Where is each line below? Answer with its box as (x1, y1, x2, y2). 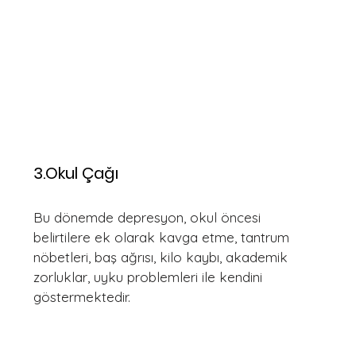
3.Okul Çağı (33, 162, 118, 184)
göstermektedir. (33, 288, 130, 305)
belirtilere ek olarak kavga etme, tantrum (33, 229, 293, 246)
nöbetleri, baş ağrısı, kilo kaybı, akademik (33, 249, 292, 265)
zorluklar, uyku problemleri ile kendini (33, 269, 266, 285)
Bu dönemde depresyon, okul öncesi (33, 209, 265, 226)
